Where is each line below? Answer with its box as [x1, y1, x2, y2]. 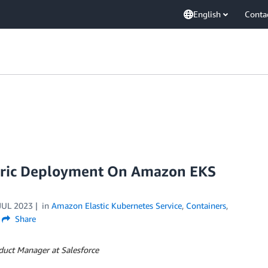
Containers [185, 200, 226, 211]
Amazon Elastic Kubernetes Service [51, 200, 182, 211]
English [193, 9, 221, 19]
